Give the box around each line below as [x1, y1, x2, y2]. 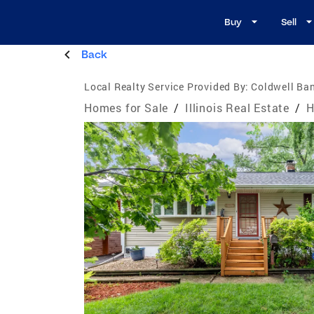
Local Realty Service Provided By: [84, 79, 249, 93]
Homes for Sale [84, 100, 169, 115]
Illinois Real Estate [185, 100, 290, 115]
